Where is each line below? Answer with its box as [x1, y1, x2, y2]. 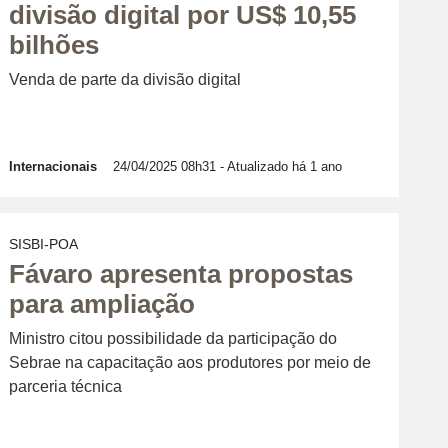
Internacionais [9, 158, 97, 174]
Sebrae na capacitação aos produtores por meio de [9, 353, 371, 371]
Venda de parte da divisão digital [9, 70, 241, 88]
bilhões [9, 30, 99, 59]
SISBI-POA [9, 235, 78, 252]
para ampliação [9, 289, 195, 318]
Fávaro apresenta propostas [9, 259, 353, 288]
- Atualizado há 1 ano [216, 158, 342, 174]
